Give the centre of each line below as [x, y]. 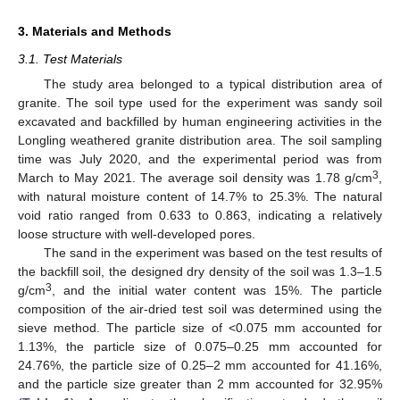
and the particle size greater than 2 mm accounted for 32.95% [200, 383]
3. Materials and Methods [95, 31]
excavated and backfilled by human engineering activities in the [200, 121]
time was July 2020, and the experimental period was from [200, 158]
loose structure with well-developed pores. [137, 233]
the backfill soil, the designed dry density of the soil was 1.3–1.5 [200, 271]
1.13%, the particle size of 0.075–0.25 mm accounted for [200, 346]
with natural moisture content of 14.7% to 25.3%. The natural [200, 196]
